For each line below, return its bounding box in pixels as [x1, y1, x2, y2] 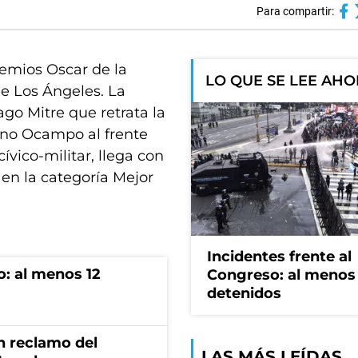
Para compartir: [256, 5, 334, 18]
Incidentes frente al [207, 248, 352, 266]
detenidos [207, 284, 281, 303]
